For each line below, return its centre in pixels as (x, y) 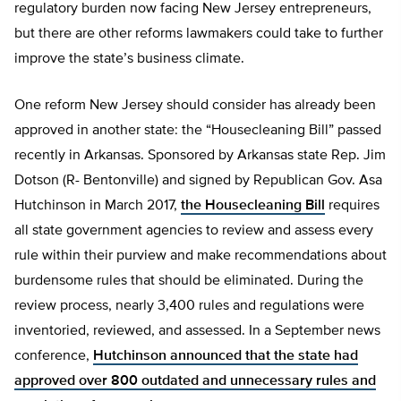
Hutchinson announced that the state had (226, 357)
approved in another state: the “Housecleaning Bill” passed (198, 131)
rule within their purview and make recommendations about (200, 256)
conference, (54, 357)
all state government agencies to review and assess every (194, 231)
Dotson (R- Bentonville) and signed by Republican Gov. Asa (198, 181)
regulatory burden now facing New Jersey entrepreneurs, (193, 9)
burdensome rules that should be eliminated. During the (189, 282)
